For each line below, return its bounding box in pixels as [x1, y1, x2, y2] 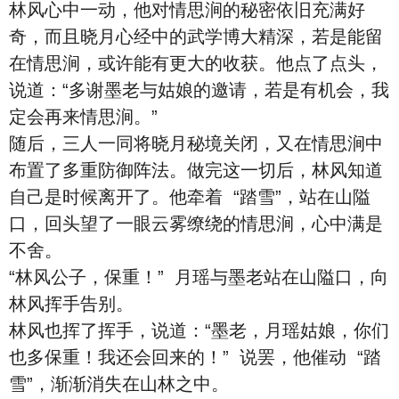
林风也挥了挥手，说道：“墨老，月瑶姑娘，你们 [9, 321, 389, 340]
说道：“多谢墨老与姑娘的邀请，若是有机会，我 [9, 80, 389, 100]
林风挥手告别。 [9, 294, 134, 313]
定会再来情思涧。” [9, 107, 158, 126]
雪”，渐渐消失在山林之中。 [9, 374, 229, 394]
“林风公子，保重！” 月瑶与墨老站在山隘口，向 [9, 267, 388, 287]
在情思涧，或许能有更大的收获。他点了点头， [9, 53, 383, 73]
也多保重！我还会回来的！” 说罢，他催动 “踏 [9, 347, 381, 367]
